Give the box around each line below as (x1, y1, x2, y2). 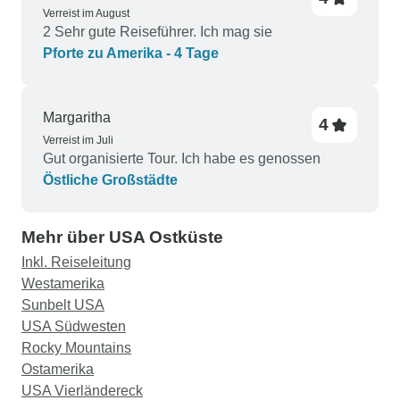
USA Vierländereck (21, 383, 143, 398)
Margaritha (43, 110, 111, 125)
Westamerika (21, 276, 104, 291)
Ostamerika (21, 362, 94, 377)
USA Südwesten (21, 319, 126, 334)
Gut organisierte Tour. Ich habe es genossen (43, 151, 321, 166)
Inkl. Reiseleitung (21, 254, 131, 270)
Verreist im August (43, 7, 129, 20)
